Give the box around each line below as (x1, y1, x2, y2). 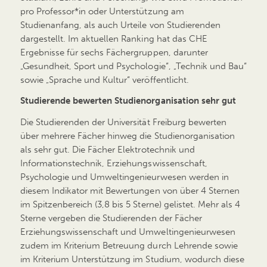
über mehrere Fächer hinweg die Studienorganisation (20, 130, 235, 141)
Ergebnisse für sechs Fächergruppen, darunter (20, 47, 208, 58)
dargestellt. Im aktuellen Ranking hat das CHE (20, 33, 207, 45)
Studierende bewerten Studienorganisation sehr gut (20, 95, 237, 107)
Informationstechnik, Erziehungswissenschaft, (20, 157, 207, 169)
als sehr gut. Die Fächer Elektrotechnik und (20, 144, 195, 155)
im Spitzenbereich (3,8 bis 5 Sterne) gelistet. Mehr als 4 (20, 198, 241, 210)
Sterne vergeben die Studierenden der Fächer (20, 212, 202, 223)
